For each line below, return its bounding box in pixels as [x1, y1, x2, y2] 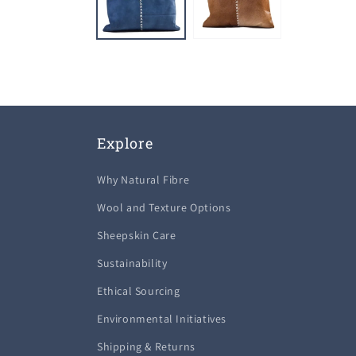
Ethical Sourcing [97, 284, 180, 299]
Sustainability [97, 256, 168, 271]
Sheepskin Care [97, 228, 176, 243]
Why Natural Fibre [97, 172, 190, 188]
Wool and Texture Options [97, 200, 231, 215]
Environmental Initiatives [97, 311, 226, 327]
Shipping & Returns [97, 339, 195, 354]
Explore [97, 133, 153, 153]
